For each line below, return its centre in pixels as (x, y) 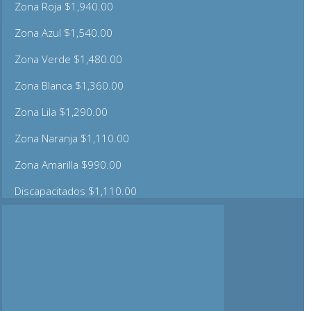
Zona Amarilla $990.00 (68, 164)
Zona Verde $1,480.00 (69, 59)
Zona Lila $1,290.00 (61, 111)
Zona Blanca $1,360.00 (69, 85)
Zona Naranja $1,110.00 (72, 138)
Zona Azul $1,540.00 (64, 32)
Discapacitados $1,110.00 (76, 191)
